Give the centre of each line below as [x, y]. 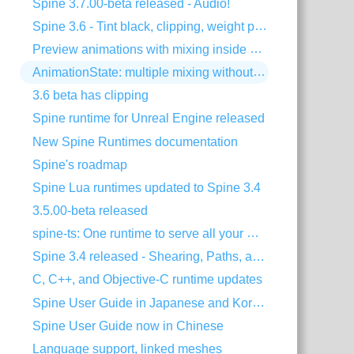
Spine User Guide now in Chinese [128, 326]
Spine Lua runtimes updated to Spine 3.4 [147, 187]
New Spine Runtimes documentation [136, 141]
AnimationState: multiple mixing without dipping [260, 72]
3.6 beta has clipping [91, 96]
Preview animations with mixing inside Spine [256, 49]
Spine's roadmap [80, 164]
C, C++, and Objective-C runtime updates [148, 280]
